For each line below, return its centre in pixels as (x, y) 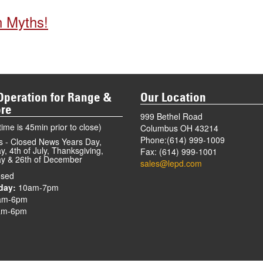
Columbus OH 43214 (179, 128)
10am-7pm (37, 187)
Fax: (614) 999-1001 (179, 151)
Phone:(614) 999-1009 (183, 140)
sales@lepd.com (171, 163)
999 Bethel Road (171, 116)
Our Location (173, 98)
